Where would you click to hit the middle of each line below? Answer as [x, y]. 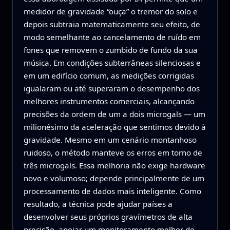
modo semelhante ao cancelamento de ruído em [112, 37]
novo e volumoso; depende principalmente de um [114, 178]
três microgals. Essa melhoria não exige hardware [114, 165]
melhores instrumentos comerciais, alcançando [109, 101]
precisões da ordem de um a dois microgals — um [114, 114]
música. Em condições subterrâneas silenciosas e [112, 62]
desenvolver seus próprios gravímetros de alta [108, 216]
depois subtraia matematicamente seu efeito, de [112, 24]
